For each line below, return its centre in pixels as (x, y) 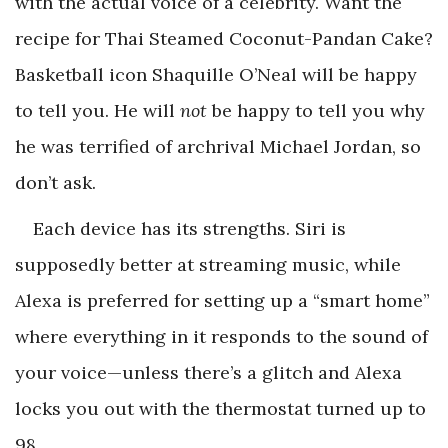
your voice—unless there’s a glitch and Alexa (208, 372)
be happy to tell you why (316, 110)
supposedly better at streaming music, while (208, 264)
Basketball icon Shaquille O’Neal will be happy (216, 74)
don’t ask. (55, 182)
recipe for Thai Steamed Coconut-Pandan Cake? (224, 38)
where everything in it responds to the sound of (221, 336)
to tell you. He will (97, 110)
